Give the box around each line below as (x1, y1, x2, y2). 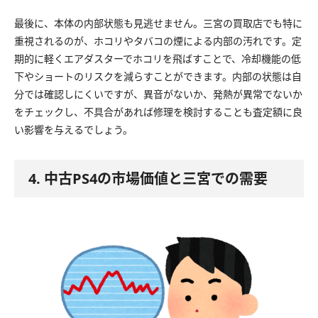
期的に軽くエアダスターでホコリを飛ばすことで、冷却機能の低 (14, 51, 301, 65)
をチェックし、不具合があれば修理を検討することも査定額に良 (14, 104, 302, 119)
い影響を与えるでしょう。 (14, 122, 133, 136)
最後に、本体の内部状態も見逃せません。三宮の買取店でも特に (14, 16, 302, 30)
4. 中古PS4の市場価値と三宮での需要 (28, 168, 268, 188)
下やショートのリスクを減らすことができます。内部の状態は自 (14, 69, 302, 83)
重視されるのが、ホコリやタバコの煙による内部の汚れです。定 (14, 33, 302, 48)
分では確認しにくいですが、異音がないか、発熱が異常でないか (14, 87, 302, 101)
